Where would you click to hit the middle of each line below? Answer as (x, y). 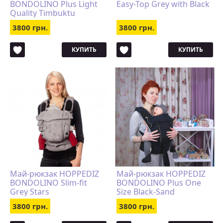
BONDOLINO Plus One (159, 183)
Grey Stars (30, 192)
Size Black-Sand (146, 192)
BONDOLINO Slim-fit (49, 183)
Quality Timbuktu (43, 13)
